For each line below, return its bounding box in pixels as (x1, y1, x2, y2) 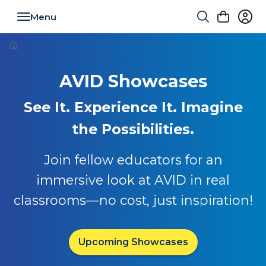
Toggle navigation (23, 19, 128, 33)
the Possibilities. (72, 121, 194, 138)
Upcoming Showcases (78, 236, 188, 248)
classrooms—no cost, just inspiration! (13, 192, 253, 208)
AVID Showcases (59, 71, 207, 91)
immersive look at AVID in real (36, 172, 230, 188)
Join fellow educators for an (43, 152, 223, 167)
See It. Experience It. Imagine (23, 99, 243, 116)
